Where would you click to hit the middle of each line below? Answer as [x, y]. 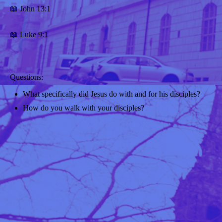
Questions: [27, 77]
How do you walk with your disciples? [83, 108]
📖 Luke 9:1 [29, 35]
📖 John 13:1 [30, 9]
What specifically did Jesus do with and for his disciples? [111, 94]
